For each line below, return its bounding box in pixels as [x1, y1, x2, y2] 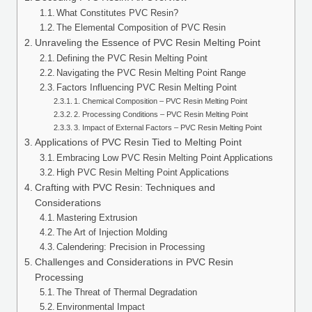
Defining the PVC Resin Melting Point [56, 54, 208, 64]
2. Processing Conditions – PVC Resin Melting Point [74, 110, 249, 119]
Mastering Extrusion [56, 213, 138, 224]
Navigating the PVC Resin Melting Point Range [56, 68, 247, 79]
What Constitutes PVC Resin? [56, 8, 179, 19]
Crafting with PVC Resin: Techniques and [34, 182, 215, 194]
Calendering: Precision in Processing [56, 242, 205, 253]
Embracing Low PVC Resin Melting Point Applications [56, 153, 274, 164]
